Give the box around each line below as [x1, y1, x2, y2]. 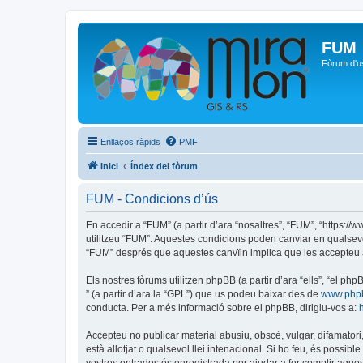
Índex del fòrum [130, 161, 198, 171]
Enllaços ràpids [100, 137, 160, 147]
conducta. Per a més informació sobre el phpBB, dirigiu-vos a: [86, 302, 359, 314]
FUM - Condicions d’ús [86, 192, 218, 206]
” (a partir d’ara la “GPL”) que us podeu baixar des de [86, 288, 321, 300]
